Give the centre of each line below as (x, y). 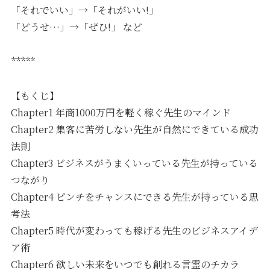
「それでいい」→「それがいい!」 (85, 10)
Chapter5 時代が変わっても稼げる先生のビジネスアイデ (135, 230)
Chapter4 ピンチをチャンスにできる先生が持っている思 (135, 196)
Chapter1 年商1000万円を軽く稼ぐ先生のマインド (121, 112)
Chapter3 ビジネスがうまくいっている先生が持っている (135, 163)
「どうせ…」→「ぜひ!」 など (77, 27)
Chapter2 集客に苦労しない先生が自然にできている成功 (135, 129)
